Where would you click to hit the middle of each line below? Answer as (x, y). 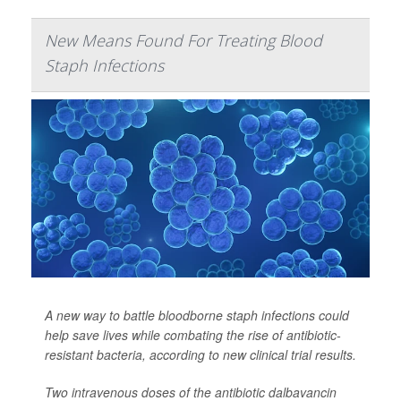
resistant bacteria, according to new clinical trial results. (200, 354)
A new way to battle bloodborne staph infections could (197, 315)
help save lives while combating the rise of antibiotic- (193, 334)
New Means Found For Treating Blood (183, 40)
